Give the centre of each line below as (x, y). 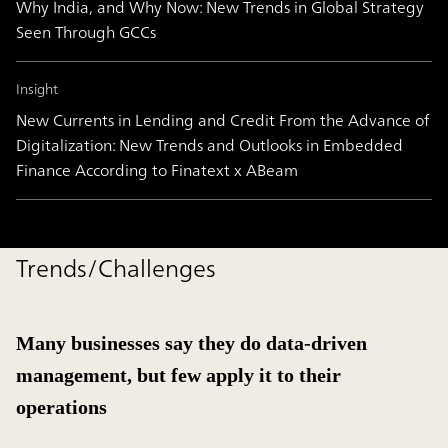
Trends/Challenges (116, 268)
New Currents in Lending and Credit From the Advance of (222, 120)
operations (61, 407)
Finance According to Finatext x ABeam (157, 170)
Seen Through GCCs (86, 32)
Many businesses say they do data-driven (191, 343)
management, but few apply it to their (178, 375)
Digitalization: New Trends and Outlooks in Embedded (209, 145)
